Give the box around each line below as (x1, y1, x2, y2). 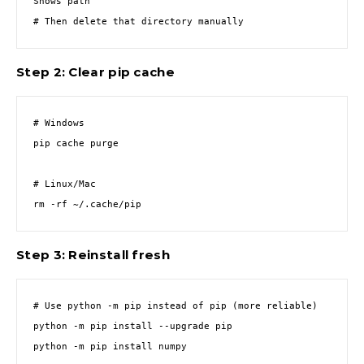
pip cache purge (33, 138, 119, 149)
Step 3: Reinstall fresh (16, 247, 170, 262)
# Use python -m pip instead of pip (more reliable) (33, 301, 318, 311)
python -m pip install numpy (33, 341, 187, 352)
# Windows (33, 118, 84, 128)
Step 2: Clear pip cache (16, 64, 175, 80)
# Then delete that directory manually (33, 16, 244, 27)
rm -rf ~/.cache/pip (33, 199, 141, 210)
